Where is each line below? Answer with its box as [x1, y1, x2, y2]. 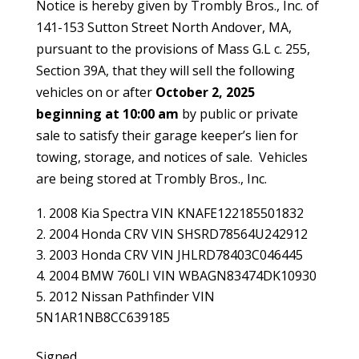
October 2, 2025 [155, 83, 255, 101]
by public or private [178, 105, 298, 123]
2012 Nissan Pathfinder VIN [48, 288, 215, 305]
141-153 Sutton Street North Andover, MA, [35, 18, 292, 36]
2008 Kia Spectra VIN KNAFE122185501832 [48, 204, 304, 222]
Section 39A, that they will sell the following [35, 62, 295, 79]
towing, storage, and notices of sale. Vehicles [35, 148, 308, 166]
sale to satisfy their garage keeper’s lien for [35, 127, 298, 144]
